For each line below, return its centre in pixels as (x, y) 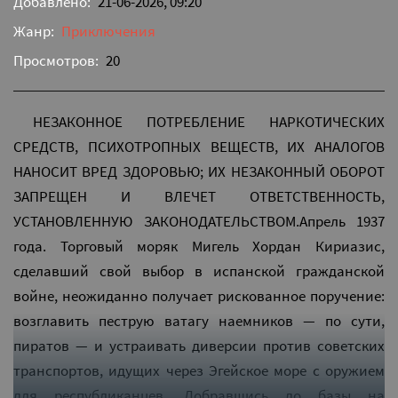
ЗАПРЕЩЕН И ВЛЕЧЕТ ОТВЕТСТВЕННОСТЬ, (199, 197)
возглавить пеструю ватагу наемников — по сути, (199, 321)
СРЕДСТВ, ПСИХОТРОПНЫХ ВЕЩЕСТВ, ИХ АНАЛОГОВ (199, 147)
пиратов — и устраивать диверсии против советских (199, 346)
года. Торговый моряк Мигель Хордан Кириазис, (199, 247)
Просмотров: (56, 61)
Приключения (108, 32)
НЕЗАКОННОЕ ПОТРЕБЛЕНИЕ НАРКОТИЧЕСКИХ (209, 122)
